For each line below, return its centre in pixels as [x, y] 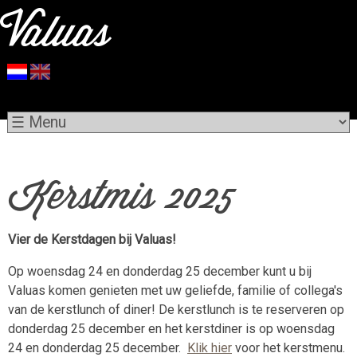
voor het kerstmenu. [290, 348]
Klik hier [210, 348]
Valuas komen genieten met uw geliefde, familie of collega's [175, 290]
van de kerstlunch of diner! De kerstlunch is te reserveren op [176, 310]
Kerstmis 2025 [122, 198]
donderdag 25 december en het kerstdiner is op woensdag [171, 329]
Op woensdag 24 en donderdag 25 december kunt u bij [160, 271]
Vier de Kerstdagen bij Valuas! [92, 239]
